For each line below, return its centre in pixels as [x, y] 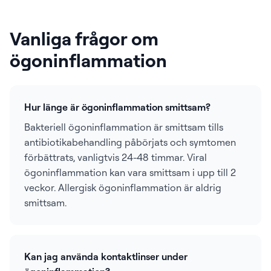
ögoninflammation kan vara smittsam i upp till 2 [130, 172]
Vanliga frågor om [84, 38]
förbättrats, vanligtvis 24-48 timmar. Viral [116, 157]
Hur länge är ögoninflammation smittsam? [117, 107]
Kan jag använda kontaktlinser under [106, 256]
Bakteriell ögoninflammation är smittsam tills [124, 127]
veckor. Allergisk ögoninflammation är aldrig [123, 188]
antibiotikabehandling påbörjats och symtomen [130, 142]
